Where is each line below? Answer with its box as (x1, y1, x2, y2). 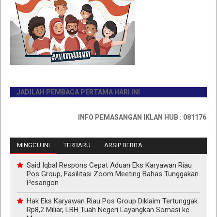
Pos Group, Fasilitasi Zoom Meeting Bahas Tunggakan (27, 170, 199, 179)
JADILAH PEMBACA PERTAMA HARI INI (2, 88, 126, 96)
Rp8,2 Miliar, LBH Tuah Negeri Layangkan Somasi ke (27, 205, 189, 214)
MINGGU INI (17, 141, 50, 149)
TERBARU (63, 141, 91, 149)
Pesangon (27, 178, 59, 187)
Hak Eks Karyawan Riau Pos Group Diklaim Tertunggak (27, 196, 198, 205)
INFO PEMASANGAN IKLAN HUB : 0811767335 (63, 113, 208, 122)
